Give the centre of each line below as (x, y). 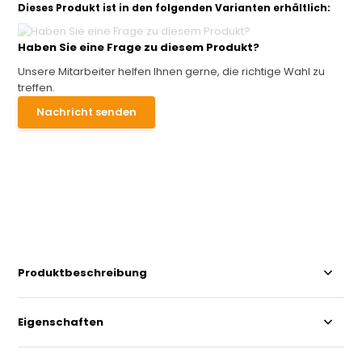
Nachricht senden (87, 112)
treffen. (37, 87)
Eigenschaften (61, 322)
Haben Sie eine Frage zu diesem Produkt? (139, 47)
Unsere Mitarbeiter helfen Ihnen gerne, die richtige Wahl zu (172, 71)
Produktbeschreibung (83, 272)
